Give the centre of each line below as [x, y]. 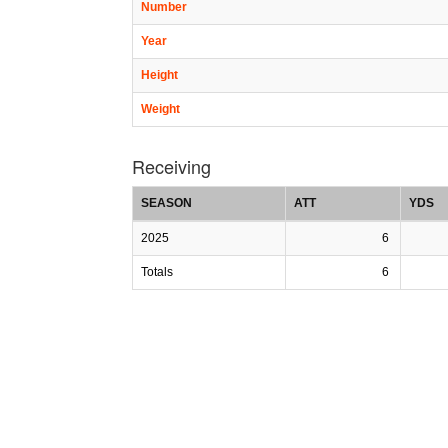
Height [159, 74]
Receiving [171, 165]
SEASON [166, 202]
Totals [157, 271]
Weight [160, 108]
